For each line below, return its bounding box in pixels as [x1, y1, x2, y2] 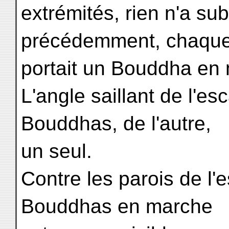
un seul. [21, 140, 92, 162]
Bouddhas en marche [21, 195, 213, 217]
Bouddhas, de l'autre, [21, 112, 211, 134]
